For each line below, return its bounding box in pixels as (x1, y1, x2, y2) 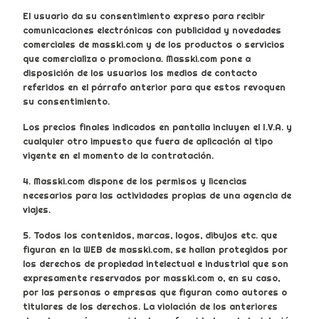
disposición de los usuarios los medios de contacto (23, 67, 257, 79)
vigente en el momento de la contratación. (23, 150, 214, 162)
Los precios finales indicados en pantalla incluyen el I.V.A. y (23, 121, 292, 133)
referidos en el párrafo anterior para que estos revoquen (23, 81, 286, 93)
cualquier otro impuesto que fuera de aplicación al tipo (23, 135, 273, 147)
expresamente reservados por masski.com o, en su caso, (23, 272, 280, 284)
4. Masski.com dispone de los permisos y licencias (23, 175, 247, 187)
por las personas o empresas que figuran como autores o (23, 286, 287, 298)
